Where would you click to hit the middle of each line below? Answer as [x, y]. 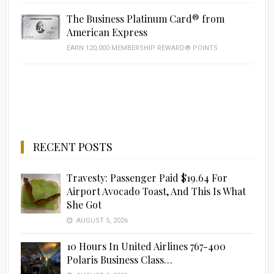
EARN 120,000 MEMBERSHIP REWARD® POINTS [142, 48]
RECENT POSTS [72, 147]
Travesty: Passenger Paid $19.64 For [147, 178]
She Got [84, 205]
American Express [107, 32]
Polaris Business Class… [119, 260]
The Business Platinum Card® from [145, 19]
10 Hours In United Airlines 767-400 [146, 246]
